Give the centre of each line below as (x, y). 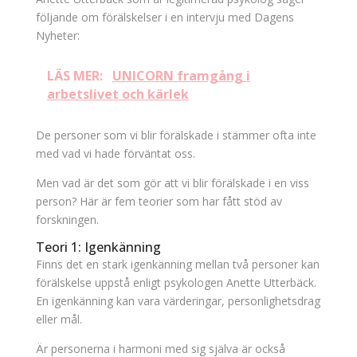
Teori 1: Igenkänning (98, 247)
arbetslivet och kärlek (118, 94)
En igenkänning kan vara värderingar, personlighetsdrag (178, 301)
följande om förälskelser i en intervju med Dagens (165, 17)
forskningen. (67, 220)
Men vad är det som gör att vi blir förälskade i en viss (172, 183)
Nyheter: (57, 35)
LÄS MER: (76, 76)
